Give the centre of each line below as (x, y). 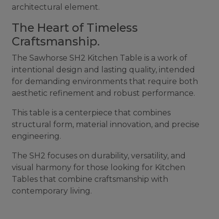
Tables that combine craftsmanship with (90, 179)
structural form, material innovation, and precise (106, 125)
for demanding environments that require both (105, 82)
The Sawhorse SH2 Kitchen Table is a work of (99, 58)
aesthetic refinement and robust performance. (104, 93)
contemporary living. (52, 191)
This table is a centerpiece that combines (91, 113)
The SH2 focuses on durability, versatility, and (99, 156)
